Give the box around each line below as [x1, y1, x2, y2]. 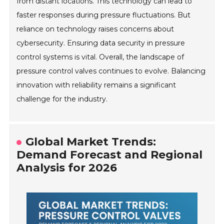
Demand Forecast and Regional [16, 148, 203, 162]
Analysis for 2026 [16, 161, 117, 175]
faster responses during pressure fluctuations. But [16, 10, 191, 20]
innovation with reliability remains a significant [16, 80, 176, 90]
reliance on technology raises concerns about [16, 24, 174, 34]
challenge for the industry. [16, 94, 108, 104]
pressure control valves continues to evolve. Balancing [16, 66, 206, 76]
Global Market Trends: [25, 135, 156, 149]
